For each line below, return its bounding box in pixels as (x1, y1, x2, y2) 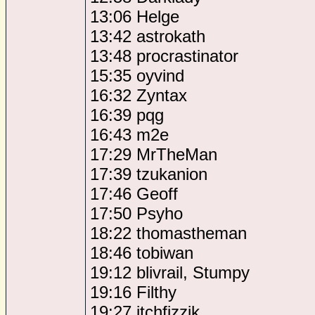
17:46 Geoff (90, 184, 178, 203)
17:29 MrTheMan (90, 145, 217, 164)
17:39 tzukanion (90, 165, 207, 184)
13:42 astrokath (90, 27, 205, 46)
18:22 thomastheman (90, 224, 247, 243)
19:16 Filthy (90, 283, 176, 302)
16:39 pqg (90, 105, 164, 124)
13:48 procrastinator (90, 46, 238, 65)
